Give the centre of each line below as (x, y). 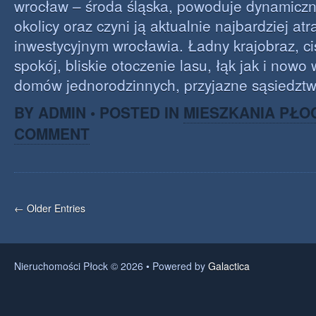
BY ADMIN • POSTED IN (99, 112)
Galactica (229, 266)
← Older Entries (50, 208)
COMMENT (52, 133)
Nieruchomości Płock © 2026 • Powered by (111, 266)
